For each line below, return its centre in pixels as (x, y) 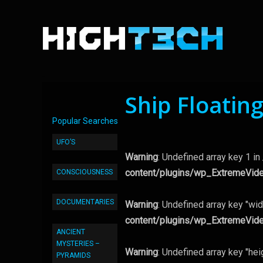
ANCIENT (71, 232)
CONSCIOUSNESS (85, 172)
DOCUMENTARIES (85, 202)
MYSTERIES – (78, 244)
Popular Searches (85, 121)
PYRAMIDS (73, 255)
